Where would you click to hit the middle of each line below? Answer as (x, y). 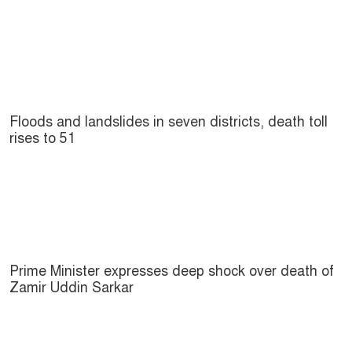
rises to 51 (42, 138)
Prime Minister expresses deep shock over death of (172, 271)
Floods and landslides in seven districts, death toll (169, 121)
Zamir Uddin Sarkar (71, 287)
